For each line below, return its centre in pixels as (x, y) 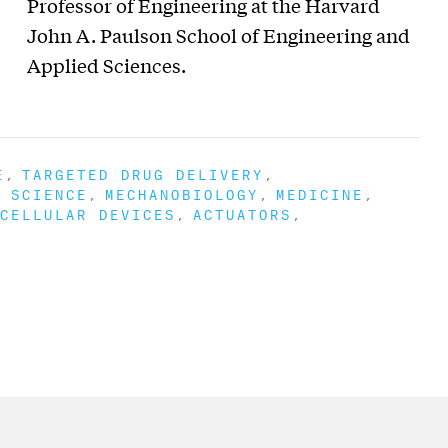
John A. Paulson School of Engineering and (218, 35)
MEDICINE (320, 192)
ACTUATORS (242, 212)
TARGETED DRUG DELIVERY (143, 172)
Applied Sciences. (106, 65)
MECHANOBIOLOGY (182, 192)
